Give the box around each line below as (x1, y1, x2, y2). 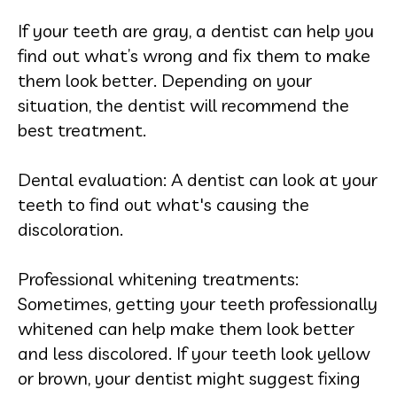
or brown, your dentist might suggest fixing (18, 366, 361, 389)
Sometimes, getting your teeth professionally (18, 292, 378, 315)
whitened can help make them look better (18, 316, 354, 339)
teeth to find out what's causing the (18, 192, 309, 215)
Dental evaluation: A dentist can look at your (18, 167, 378, 191)
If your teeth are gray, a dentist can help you (18, 19, 374, 42)
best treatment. (18, 118, 146, 141)
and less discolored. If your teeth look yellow (18, 341, 370, 364)
